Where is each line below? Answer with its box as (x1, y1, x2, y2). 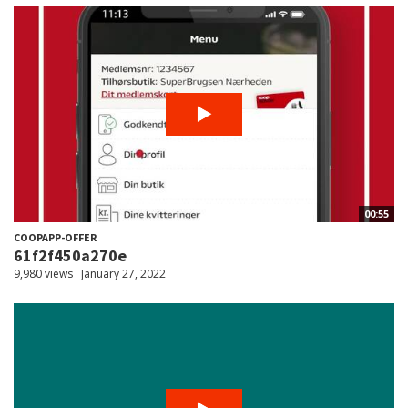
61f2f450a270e (14, 244, 127, 266)
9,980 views (14, 265, 73, 281)
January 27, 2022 (81, 265, 166, 281)
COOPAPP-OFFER (14, 229, 97, 244)
